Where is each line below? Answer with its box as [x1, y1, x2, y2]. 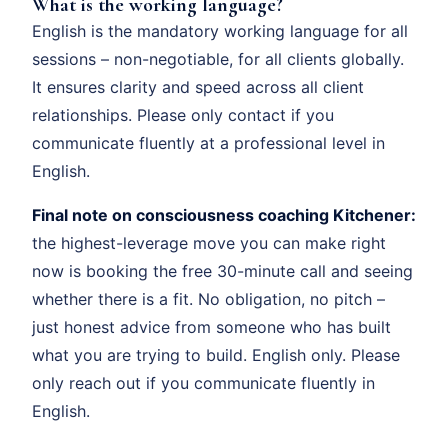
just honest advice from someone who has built [32, 316, 391, 337]
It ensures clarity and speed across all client [32, 76, 364, 97]
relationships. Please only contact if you [32, 104, 334, 125]
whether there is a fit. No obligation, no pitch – [32, 288, 385, 309]
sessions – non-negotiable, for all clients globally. [32, 48, 404, 69]
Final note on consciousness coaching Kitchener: [32, 204, 416, 225]
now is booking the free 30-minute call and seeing [32, 260, 413, 281]
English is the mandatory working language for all [32, 20, 408, 41]
